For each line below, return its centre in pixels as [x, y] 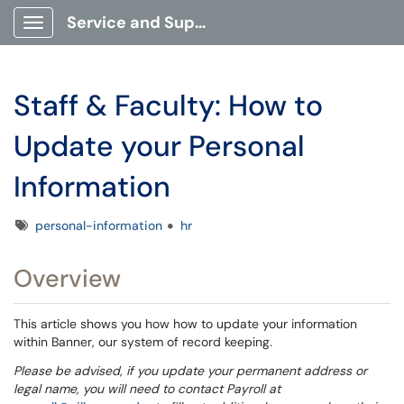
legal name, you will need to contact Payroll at [147, 389]
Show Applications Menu [104, 37]
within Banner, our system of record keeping [142, 342]
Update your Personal [159, 146]
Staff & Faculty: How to [168, 106]
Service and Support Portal [200, 23]
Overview [67, 278]
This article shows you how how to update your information [185, 324]
